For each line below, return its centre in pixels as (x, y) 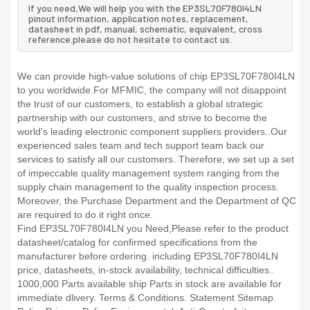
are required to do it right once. (85, 215)
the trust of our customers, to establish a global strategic (140, 104)
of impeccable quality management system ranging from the (148, 173)
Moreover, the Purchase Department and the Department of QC (157, 201)
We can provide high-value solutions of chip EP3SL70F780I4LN (156, 76)
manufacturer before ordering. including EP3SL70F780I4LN (148, 256)
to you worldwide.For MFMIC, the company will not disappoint (152, 90)
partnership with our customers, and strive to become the (142, 118)
